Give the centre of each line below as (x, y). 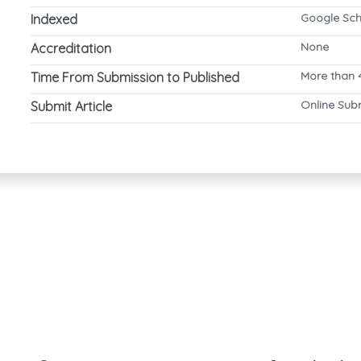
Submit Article (71, 107)
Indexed (54, 20)
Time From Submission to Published (135, 78)
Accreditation (71, 49)
